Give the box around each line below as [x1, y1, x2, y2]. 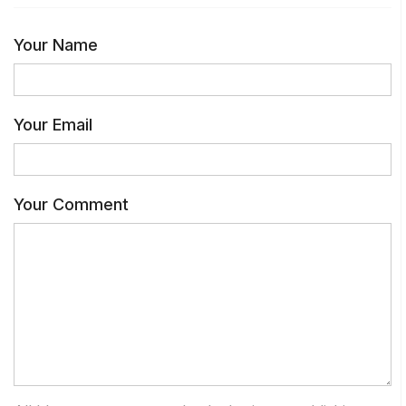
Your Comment [14, 195, 129, 214]
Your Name [14, 35, 98, 54]
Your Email [14, 115, 92, 134]
